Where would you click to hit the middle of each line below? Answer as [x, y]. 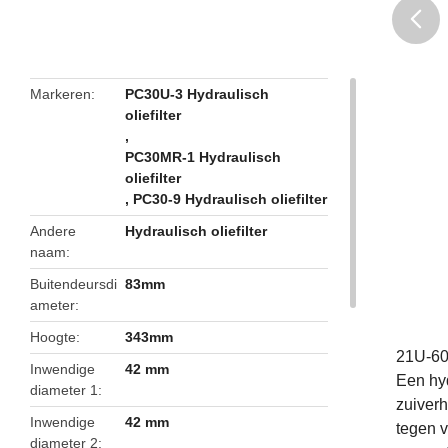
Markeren [60, 94]
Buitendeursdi [73, 284]
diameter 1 [64, 390]
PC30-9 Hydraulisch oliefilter [230, 199]
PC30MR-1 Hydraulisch [203, 157]
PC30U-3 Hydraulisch [197, 94]
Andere [53, 231]
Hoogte [53, 337]
